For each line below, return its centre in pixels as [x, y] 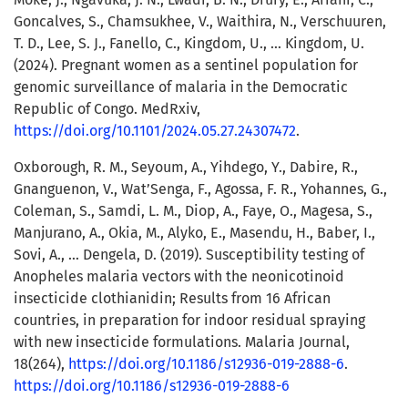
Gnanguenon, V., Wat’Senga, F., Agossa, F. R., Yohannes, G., [200, 189]
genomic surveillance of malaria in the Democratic [181, 87]
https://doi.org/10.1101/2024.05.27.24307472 [155, 131]
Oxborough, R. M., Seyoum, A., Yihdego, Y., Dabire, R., [186, 168]
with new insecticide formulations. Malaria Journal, [182, 342]
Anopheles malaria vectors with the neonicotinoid [179, 277]
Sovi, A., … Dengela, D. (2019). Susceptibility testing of [189, 255]
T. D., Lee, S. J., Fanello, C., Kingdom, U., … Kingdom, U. [189, 44]
